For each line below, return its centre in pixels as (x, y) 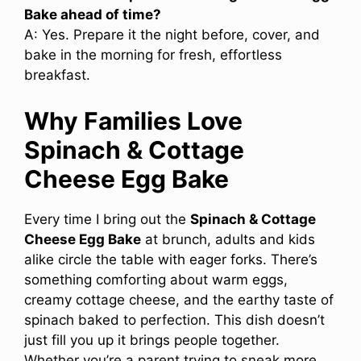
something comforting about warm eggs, (156, 279)
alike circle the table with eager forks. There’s (171, 259)
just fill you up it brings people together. (152, 340)
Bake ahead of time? (93, 15)
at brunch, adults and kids (228, 239)
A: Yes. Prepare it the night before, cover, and (172, 35)
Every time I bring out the (107, 219)
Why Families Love (133, 120)
